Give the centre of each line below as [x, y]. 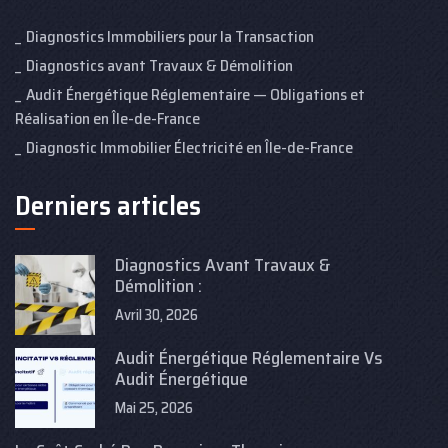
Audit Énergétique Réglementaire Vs [249, 358]
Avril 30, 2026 [156, 315]
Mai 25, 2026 [154, 408]
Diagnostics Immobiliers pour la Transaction [170, 37]
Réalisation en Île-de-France [107, 119]
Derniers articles [108, 206]
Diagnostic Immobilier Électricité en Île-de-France [189, 148]
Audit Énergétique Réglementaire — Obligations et [195, 95]
